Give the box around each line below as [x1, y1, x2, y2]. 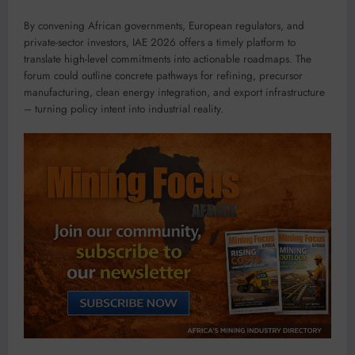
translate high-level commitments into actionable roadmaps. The [24, 52, 311, 67]
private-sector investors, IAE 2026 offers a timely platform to [24, 35, 296, 51]
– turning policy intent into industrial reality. [24, 101, 223, 117]
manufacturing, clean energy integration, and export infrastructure [24, 85, 325, 101]
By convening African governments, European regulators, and [24, 18, 304, 34]
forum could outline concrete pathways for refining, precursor [24, 68, 303, 84]
